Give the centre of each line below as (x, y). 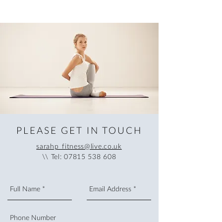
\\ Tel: (53, 156)
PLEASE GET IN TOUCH (79, 130)
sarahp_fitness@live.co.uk (79, 146)
